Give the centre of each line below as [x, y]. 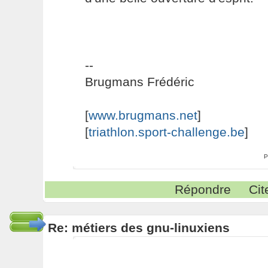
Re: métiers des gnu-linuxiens [138, 228]
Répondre [203, 189]
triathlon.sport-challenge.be [166, 132]
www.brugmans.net [143, 115]
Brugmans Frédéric [139, 82]
